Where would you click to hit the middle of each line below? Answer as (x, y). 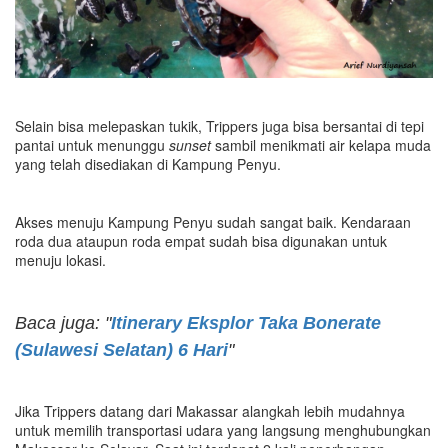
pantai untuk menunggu (92, 144)
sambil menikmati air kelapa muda (321, 144)
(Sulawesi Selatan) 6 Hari (121, 349)
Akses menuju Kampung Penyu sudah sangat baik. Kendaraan (213, 221)
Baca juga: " (63, 322)
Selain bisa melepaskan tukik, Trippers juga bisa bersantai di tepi (219, 125)
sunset (190, 144)
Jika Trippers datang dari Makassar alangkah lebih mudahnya (210, 410)
